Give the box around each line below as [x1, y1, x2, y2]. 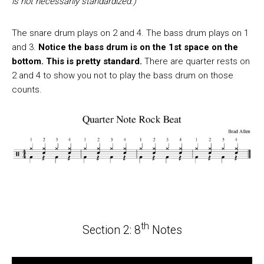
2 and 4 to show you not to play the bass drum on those [12, 70, 233, 81]
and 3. [12, 42, 38, 53]
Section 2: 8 [82, 223, 141, 237]
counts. [12, 84, 42, 95]
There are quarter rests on [144, 56, 250, 67]
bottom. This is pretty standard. [12, 56, 144, 67]
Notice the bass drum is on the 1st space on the [38, 42, 238, 53]
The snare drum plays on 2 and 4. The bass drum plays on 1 [12, 28, 249, 39]
